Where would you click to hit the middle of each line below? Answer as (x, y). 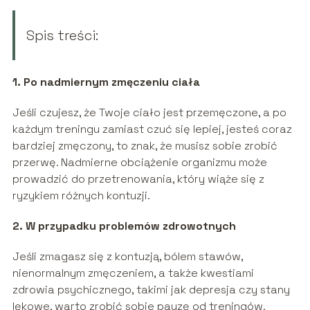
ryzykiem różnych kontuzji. (81, 195)
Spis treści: (62, 35)
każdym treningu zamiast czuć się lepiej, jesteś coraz (152, 129)
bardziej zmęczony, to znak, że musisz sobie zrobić (145, 145)
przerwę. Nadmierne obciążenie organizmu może (139, 162)
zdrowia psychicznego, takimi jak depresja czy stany (151, 289)
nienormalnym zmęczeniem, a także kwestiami (133, 273)
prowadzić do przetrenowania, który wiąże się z (138, 179)
